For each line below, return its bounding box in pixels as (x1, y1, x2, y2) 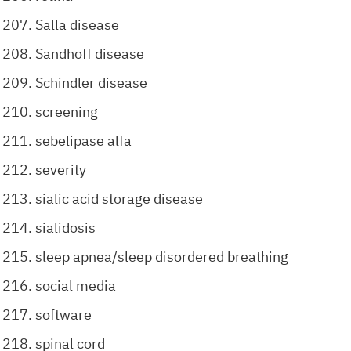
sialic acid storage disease (35, 190, 203, 208)
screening (35, 103, 98, 121)
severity (35, 161, 86, 179)
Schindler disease (35, 74, 147, 92)
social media (35, 277, 116, 295)
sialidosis (35, 219, 96, 237)
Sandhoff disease (35, 45, 144, 63)
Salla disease (35, 16, 119, 34)
